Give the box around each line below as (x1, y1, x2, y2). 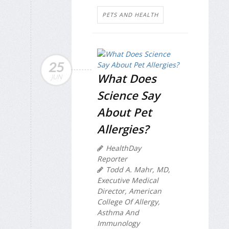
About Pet (97, 104, 152, 120)
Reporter (97, 153, 127, 164)
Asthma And (97, 207, 139, 217)
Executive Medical (97, 175, 158, 185)
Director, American (97, 186, 162, 196)
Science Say (97, 87, 160, 103)
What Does (97, 70, 156, 86)
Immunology (97, 218, 140, 228)
